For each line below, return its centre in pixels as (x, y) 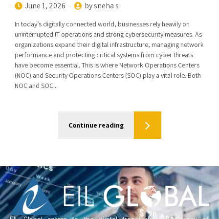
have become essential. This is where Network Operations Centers (107, 65)
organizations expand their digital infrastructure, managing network (109, 44)
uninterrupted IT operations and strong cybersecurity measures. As (108, 34)
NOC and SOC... (36, 86)
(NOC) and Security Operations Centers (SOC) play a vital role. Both (108, 75)
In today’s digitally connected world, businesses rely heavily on (102, 24)
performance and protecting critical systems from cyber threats (104, 55)
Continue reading (96, 125)
